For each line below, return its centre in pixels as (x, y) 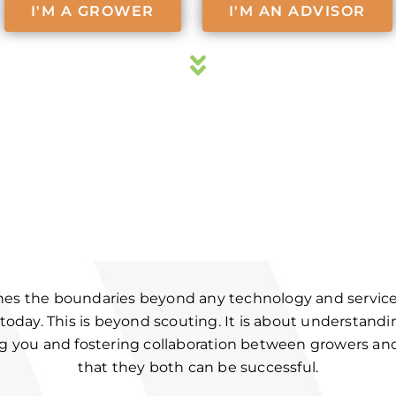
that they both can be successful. (198, 367)
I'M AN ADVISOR (297, 11)
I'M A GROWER (92, 11)
